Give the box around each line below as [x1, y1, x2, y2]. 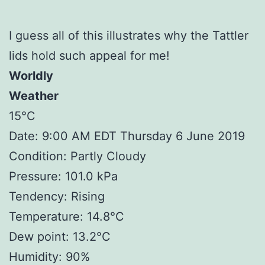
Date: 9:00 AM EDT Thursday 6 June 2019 [9, 128, 245, 143]
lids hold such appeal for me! [9, 48, 170, 63]
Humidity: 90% [9, 249, 90, 264]
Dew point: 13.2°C [9, 229, 111, 244]
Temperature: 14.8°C [9, 209, 124, 224]
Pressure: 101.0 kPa [9, 169, 118, 183]
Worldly [9, 68, 53, 83]
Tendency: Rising [9, 189, 105, 203]
